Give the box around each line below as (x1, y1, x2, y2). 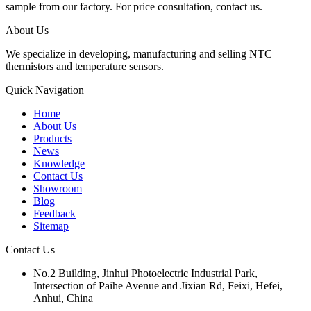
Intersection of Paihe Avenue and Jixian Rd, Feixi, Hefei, (33, 279, 283, 292)
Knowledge (33, 157, 85, 169)
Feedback (33, 207, 76, 219)
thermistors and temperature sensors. (6, 60, 164, 72)
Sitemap (33, 219, 69, 232)
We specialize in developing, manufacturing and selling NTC (6, 47, 272, 60)
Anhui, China (33, 292, 93, 304)
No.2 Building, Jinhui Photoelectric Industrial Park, (33, 267, 258, 279)
